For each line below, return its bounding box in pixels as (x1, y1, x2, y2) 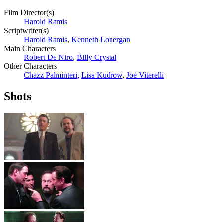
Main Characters (4, 44, 55, 53)
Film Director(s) (4, 8, 54, 17)
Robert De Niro (24, 53, 73, 62)
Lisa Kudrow (81, 71, 122, 80)
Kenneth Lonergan (71, 35, 130, 44)
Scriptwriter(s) (4, 26, 49, 35)
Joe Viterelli (126, 71, 164, 80)
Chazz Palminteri (24, 71, 77, 80)
